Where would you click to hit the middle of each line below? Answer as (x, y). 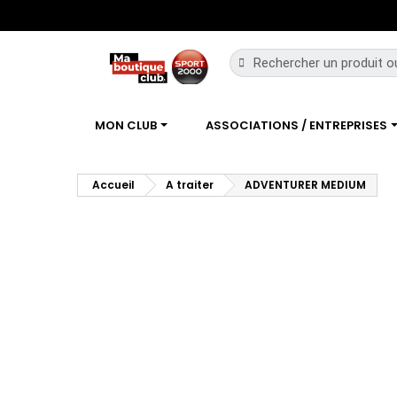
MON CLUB (127, 125)
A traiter (190, 184)
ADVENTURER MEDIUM (305, 184)
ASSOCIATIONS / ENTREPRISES (298, 125)
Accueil (113, 184)
